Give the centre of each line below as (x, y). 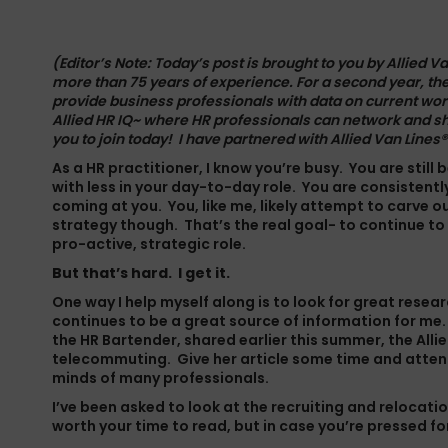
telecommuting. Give (132, 359)
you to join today (109, 139)
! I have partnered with (248, 139)
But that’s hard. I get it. (141, 273)
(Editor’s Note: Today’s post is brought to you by (219, 63)
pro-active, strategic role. (149, 244)
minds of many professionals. (160, 378)
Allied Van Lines (385, 139)
